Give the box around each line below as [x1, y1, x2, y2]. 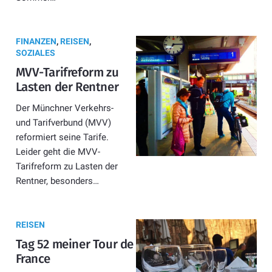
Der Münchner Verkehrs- [15, 103, 114, 114]
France [15, 251, 51, 267]
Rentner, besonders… [15, 175, 99, 187]
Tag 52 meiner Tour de [15, 237, 134, 252]
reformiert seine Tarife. [15, 132, 109, 143]
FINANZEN [15, 36, 56, 46]
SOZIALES [15, 47, 55, 58]
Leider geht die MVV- [15, 146, 100, 158]
